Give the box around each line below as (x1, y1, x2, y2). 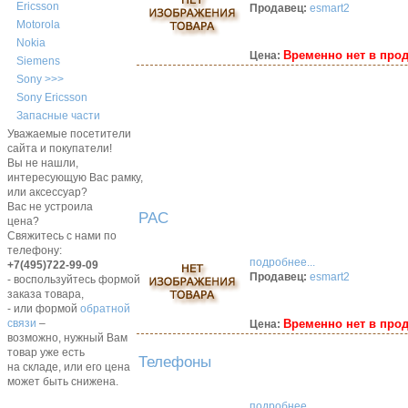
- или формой (6, 302, 80, 316)
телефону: (6, 244, 62, 258)
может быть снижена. (6, 375, 118, 389)
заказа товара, (6, 288, 84, 301)
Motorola (15, 18, 60, 32)
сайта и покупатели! (6, 142, 112, 156)
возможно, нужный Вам (6, 331, 127, 345)
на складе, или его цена (6, 361, 130, 374)
